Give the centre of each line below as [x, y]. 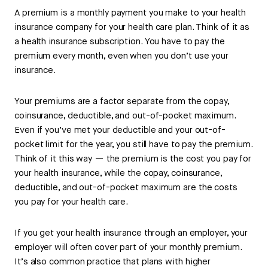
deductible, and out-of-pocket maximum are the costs [126, 188]
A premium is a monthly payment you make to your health [130, 13]
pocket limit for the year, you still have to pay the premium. [133, 145]
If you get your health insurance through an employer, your [131, 233]
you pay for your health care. [71, 202]
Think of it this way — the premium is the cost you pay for [133, 159]
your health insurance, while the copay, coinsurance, [118, 173]
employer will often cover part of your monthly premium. [128, 248]
